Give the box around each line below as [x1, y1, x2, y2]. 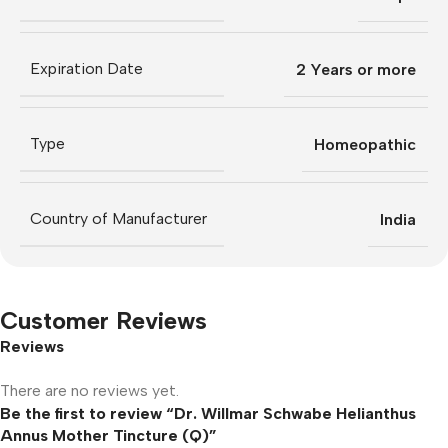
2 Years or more [296, 59, 416, 79]
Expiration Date [30, 59, 143, 79]
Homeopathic [314, 134, 416, 154]
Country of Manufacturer [30, 209, 207, 229]
